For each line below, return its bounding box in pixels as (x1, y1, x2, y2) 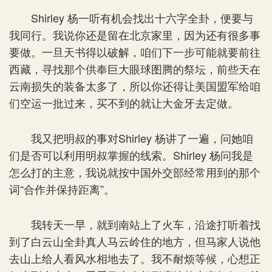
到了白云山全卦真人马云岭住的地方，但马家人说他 (9, 233, 260, 249)
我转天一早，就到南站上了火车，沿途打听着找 (9, 216, 260, 232)
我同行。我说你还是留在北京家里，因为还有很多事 (9, 26, 260, 42)
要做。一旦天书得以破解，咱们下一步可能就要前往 (9, 43, 260, 59)
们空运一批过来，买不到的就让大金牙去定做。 (9, 94, 239, 110)
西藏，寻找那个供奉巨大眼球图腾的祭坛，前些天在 (9, 60, 260, 76)
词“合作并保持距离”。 (9, 180, 115, 197)
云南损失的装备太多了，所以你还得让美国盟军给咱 (9, 77, 260, 93)
